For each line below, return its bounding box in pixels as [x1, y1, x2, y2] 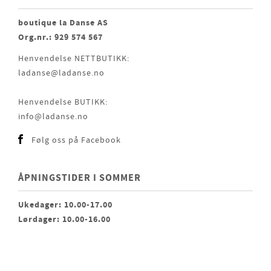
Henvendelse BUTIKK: [18, 97, 108, 108]
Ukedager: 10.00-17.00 [18, 199, 113, 212]
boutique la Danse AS [18, 17, 108, 30]
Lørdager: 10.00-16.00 [18, 214, 111, 226]
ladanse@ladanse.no [18, 68, 105, 79]
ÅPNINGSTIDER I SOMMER [18, 171, 141, 185]
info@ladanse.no [18, 111, 88, 123]
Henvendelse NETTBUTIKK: [18, 53, 129, 65]
